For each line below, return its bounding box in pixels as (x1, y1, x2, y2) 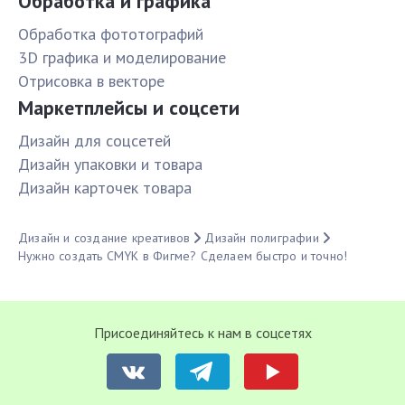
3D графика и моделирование (18, 47, 226, 69)
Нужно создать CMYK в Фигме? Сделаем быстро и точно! (18, 248, 348, 265)
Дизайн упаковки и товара (18, 154, 202, 175)
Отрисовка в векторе (18, 71, 165, 92)
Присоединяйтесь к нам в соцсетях (93, 324, 312, 343)
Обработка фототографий (18, 24, 203, 45)
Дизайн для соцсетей (18, 130, 171, 152)
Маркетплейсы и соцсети (18, 95, 240, 121)
